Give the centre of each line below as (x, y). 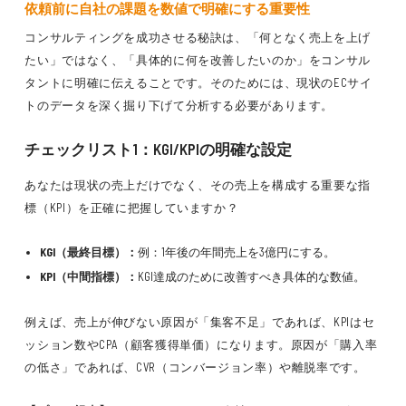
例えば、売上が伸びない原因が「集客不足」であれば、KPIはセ (200, 322)
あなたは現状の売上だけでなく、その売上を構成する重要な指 (198, 185)
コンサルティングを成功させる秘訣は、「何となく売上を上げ (198, 37)
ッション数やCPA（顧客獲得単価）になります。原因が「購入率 (201, 344)
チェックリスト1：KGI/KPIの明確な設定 (159, 149)
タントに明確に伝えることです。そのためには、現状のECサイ (198, 82)
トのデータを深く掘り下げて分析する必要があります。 (179, 105)
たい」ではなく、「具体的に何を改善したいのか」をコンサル (198, 60)
